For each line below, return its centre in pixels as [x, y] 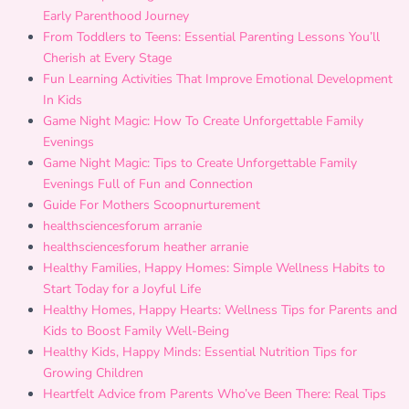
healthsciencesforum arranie [122, 226]
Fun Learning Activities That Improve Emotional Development [218, 79]
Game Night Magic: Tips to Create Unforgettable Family [200, 163]
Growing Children [93, 373]
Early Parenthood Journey [116, 16]
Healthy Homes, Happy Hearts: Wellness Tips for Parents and [220, 310]
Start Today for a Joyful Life [122, 289]
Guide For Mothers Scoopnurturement [152, 205]
